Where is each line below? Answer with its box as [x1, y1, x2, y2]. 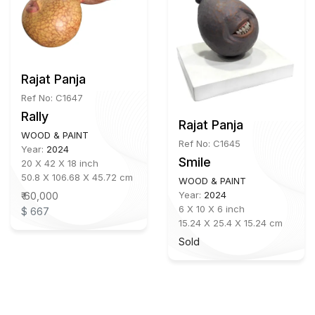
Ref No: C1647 [21, 92, 83, 104]
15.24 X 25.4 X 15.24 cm [179, 217, 283, 229]
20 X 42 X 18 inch [21, 157, 98, 169]
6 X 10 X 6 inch [179, 203, 245, 215]
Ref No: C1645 [179, 138, 240, 150]
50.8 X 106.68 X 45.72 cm [21, 172, 133, 184]
